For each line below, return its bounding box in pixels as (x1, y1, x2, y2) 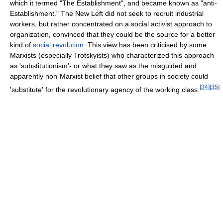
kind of (10, 41, 33, 49)
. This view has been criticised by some (84, 41, 207, 49)
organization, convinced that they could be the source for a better (10, 30, 215, 39)
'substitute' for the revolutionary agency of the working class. (10, 85, 200, 94)
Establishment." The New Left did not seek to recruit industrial (10, 9, 204, 18)
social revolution (33, 41, 84, 49)
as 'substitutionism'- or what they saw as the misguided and (10, 62, 197, 70)
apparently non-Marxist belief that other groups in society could (10, 72, 208, 81)
